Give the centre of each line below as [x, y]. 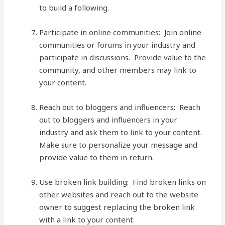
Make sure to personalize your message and [119, 145]
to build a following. [74, 8]
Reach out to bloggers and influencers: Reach [120, 107]
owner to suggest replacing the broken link [117, 207]
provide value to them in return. [97, 157]
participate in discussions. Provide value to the [123, 57]
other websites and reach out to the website [119, 194]
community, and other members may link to [118, 70]
